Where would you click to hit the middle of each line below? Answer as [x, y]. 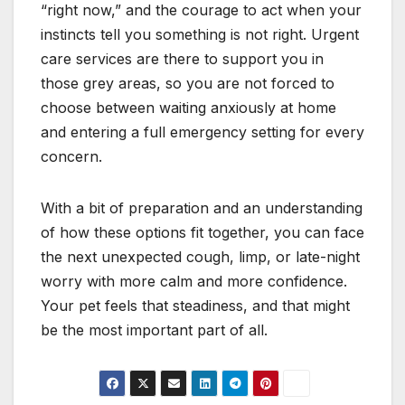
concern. [71, 156]
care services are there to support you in [182, 58]
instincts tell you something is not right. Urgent [200, 34]
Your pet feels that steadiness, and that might [195, 305]
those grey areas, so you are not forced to [188, 83]
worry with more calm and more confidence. [194, 281]
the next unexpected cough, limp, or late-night [200, 256]
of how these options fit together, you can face [202, 232]
